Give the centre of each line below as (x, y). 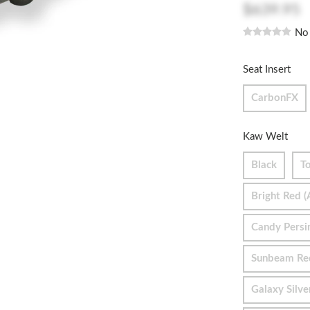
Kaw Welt (265, 136)
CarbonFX (275, 98)
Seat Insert (267, 69)
